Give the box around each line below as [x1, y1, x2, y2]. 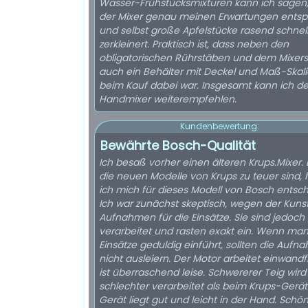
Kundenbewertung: [179, 120, 259, 132]
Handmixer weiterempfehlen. [99, 92, 236, 106]
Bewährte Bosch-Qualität [100, 137, 256, 154]
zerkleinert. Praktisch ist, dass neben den [99, 37, 289, 51]
